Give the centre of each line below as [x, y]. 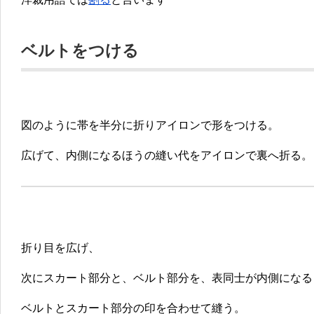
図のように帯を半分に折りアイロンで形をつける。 [150, 125]
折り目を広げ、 [60, 248]
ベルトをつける [80, 51]
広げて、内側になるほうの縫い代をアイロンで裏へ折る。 [167, 156]
